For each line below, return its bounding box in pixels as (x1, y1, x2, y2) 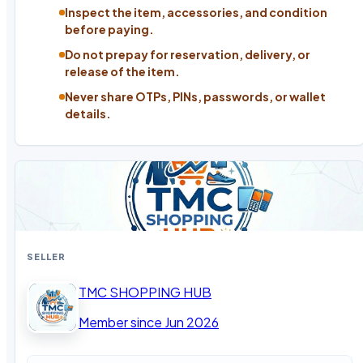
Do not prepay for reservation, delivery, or (65, 47, 310, 62)
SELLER (27, 251, 66, 263)
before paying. (65, 22, 154, 37)
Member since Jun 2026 (79, 314, 219, 331)
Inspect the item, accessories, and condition (65, 5, 327, 20)
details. (65, 106, 111, 122)
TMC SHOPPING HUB (79, 284, 211, 301)
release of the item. (65, 64, 180, 79)
